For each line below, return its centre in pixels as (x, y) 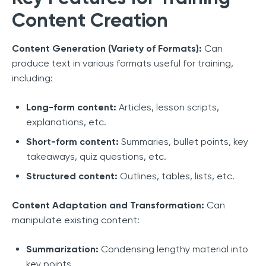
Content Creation (90, 20)
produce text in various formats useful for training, (123, 63)
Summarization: (62, 249)
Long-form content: (71, 107)
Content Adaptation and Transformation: (108, 205)
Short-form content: (72, 141)
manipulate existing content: (76, 220)
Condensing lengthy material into (173, 249)
